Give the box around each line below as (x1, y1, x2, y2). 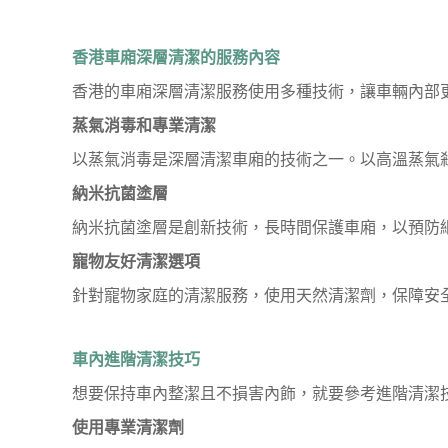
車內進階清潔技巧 (72, 351, 200, 368)
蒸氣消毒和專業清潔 (72, 117, 216, 134)
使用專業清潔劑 (72, 419, 184, 436)
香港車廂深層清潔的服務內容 (72, 49, 280, 66)
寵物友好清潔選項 (72, 253, 200, 270)
